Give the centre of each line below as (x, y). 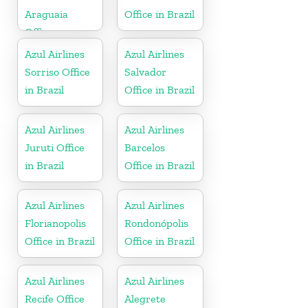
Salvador (146, 71)
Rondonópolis (157, 223)
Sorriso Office (57, 71)
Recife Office (55, 298)
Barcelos (145, 147)
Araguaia (46, 14)
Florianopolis (55, 223)
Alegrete (145, 298)
